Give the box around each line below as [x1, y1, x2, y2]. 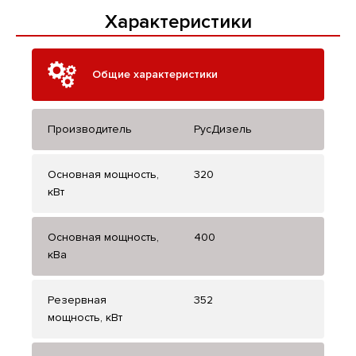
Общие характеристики [92, 68, 218, 82]
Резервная [48, 293, 106, 308]
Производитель [48, 122, 132, 137]
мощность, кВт [48, 311, 122, 325]
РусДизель [194, 122, 252, 137]
